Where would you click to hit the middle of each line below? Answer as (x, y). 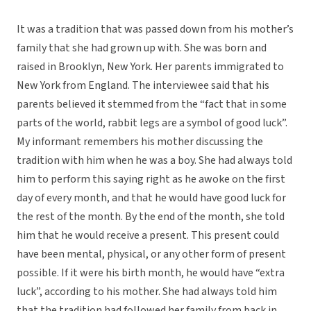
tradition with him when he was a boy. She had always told (154, 161)
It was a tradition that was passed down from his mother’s (155, 30)
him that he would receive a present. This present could (148, 236)
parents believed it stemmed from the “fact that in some (152, 104)
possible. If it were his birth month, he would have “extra (151, 273)
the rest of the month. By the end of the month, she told (151, 217)
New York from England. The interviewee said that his (143, 86)
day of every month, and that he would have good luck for (151, 198)
